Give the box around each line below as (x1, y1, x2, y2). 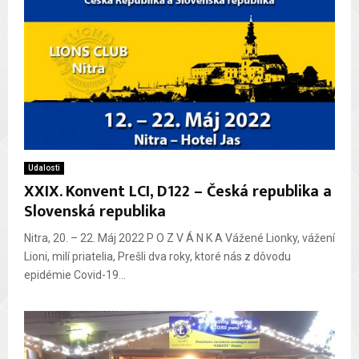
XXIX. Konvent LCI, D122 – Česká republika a (24, 177, 332, 205)
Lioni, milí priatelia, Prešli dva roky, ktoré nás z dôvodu (24, 249, 291, 263)
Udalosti (28, 163, 60, 172)
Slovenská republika (24, 197, 166, 225)
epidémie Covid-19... (24, 268, 126, 281)
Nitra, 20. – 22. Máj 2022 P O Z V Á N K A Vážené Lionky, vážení (24, 231, 335, 244)
